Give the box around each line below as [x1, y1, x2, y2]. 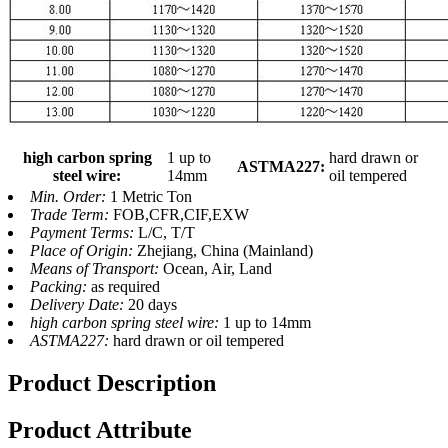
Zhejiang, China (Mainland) [137, 242, 313, 260]
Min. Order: [30, 188, 110, 206]
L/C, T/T [138, 224, 195, 242]
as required [91, 278, 160, 296]
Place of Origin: [30, 242, 137, 260]
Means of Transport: [30, 260, 163, 278]
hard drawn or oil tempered [113, 332, 284, 350]
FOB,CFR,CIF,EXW [113, 206, 249, 224]
